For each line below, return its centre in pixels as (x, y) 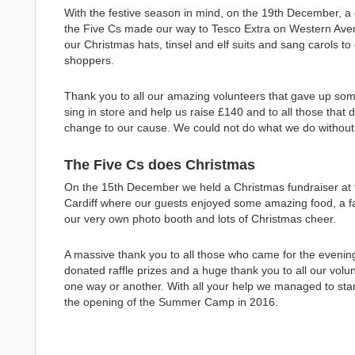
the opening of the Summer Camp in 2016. (171, 302)
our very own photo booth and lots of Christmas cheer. (200, 219)
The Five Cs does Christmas (159, 165)
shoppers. (89, 60)
